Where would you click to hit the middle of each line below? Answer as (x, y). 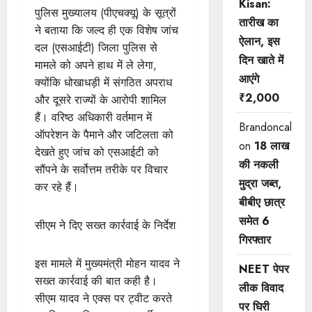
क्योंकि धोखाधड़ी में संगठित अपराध (103, 82)
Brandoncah (267, 127)
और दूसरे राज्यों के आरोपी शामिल (101, 100)
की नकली (258, 165)
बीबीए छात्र (262, 202)
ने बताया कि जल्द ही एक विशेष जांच (107, 30)
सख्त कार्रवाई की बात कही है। (96, 281)
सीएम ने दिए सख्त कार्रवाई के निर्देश (105, 225)
